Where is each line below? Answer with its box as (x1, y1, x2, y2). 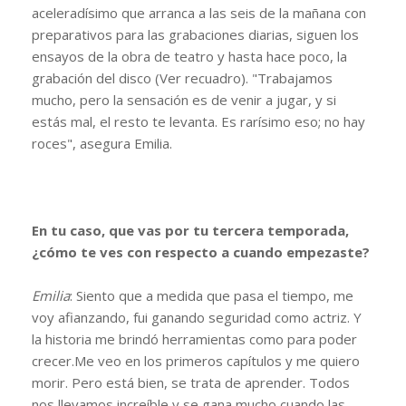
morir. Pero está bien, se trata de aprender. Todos (32, 372, 350, 391)
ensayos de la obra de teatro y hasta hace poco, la (32, 46, 347, 65)
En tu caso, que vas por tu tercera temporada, (32, 220, 349, 239)
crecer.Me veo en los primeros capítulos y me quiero (32, 351, 360, 370)
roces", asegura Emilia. (32, 133, 172, 152)
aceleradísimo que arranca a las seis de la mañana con (32, 3, 366, 22)
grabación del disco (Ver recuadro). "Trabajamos (32, 68, 333, 87)
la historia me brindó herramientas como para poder (32, 329, 357, 348)
